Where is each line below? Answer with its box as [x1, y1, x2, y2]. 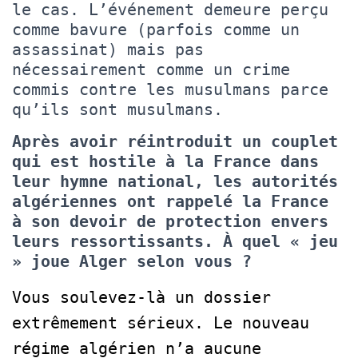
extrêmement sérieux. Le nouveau [12, 312, 309, 332]
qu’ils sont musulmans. [12, 99, 223, 119]
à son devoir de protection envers [12, 211, 328, 231]
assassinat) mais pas [12, 39, 204, 59]
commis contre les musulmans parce [12, 79, 328, 99]
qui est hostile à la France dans [12, 151, 319, 171]
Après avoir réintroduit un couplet [12, 131, 338, 151]
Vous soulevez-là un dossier [12, 287, 271, 307]
